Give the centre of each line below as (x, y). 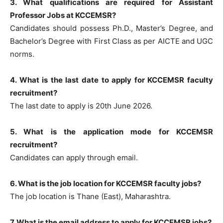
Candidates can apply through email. (74, 157)
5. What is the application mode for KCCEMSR (111, 131)
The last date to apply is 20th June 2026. (81, 106)
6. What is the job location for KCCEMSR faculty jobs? (106, 183)
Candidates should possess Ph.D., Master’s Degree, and (111, 28)
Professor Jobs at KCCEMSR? (63, 15)
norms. (22, 54)
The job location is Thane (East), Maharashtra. (90, 196)
